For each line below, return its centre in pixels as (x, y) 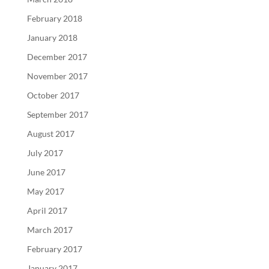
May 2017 (45, 191)
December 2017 (57, 56)
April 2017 (47, 210)
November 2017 (57, 76)
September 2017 (57, 114)
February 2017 (54, 249)
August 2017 (50, 133)
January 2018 (52, 37)
